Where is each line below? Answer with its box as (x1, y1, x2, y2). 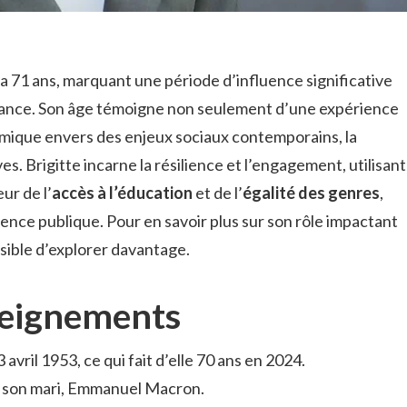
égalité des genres (243, 182, 380, 203)
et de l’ (193, 182, 243, 203)
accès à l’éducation (52, 182, 193, 203)
